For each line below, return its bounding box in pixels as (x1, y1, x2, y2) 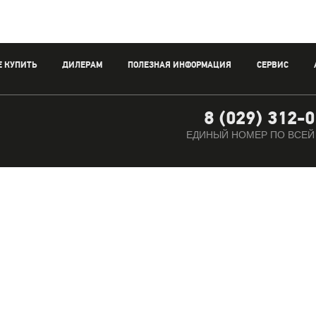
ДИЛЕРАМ (61, 59, 102, 71)
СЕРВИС (256, 59, 288, 71)
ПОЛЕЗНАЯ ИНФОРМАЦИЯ (127, 59, 231, 71)
